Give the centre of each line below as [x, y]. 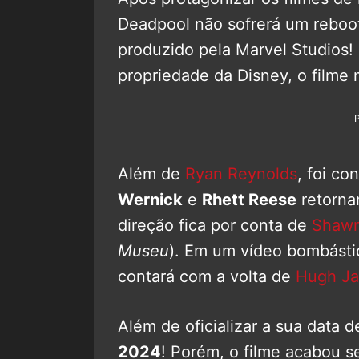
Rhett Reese [249, 199]
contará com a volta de [207, 276]
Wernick [150, 199]
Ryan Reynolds [241, 173]
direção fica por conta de [215, 225]
